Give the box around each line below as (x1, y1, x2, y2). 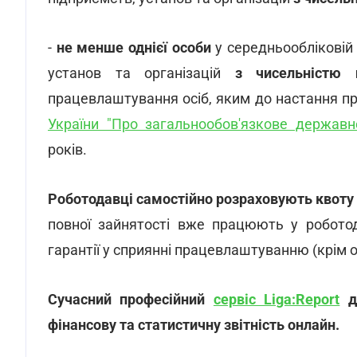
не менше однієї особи (56, 53, 211, 70)
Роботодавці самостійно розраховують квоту (48, 205, 355, 222)
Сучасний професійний (48, 305, 214, 322)
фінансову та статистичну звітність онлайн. (48, 331, 339, 347)
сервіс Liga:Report (213, 305, 340, 322)
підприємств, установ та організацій (48, 4, 293, 21)
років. (48, 155, 87, 172)
